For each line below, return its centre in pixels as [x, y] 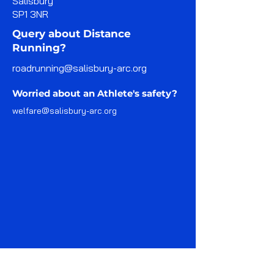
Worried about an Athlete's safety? [95, 93]
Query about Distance [72, 34]
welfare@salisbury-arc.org [65, 111]
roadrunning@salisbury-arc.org [80, 68]
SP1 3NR [30, 14]
